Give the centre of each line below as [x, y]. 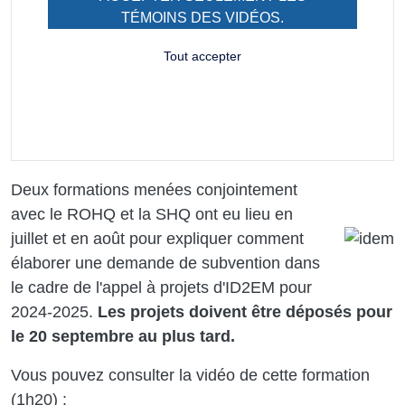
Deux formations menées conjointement [154, 189]
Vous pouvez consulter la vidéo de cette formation [190, 375]
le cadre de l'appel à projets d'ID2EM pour [161, 287]
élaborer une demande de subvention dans [165, 263]
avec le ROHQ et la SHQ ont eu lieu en [152, 214]
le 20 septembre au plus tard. [123, 336]
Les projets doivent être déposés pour [245, 311]
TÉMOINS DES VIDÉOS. [202, 17]
